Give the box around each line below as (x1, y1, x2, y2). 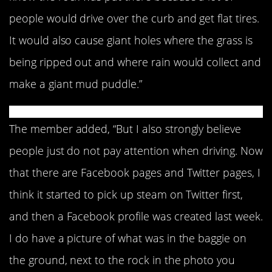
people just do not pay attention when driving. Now (9, 143, 263, 158)
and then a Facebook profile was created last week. (9, 209, 263, 224)
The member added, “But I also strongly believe (9, 121, 242, 137)
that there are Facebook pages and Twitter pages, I (9, 165, 260, 180)
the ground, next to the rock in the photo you (9, 253, 236, 268)
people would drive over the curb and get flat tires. (9, 10, 259, 25)
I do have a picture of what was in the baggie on (9, 231, 246, 246)
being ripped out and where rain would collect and (9, 54, 261, 69)
